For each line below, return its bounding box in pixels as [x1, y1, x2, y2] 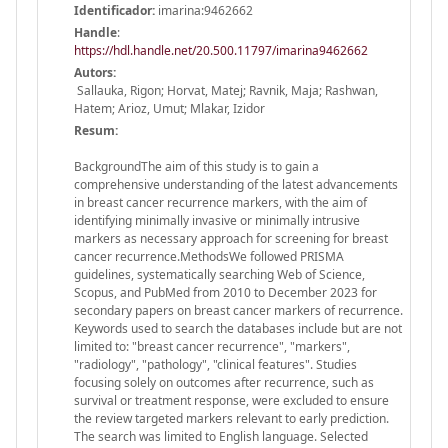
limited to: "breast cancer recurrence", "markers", [74, 337, 350, 355]
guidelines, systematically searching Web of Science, [74, 265, 365, 283]
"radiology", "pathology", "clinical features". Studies [74, 355, 357, 373]
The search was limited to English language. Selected [74, 427, 368, 445]
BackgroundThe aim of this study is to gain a [74, 157, 319, 175]
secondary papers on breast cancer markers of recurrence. [74, 301, 403, 319]
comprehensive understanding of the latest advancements [74, 175, 398, 193]
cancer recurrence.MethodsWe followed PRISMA [74, 247, 344, 265]
